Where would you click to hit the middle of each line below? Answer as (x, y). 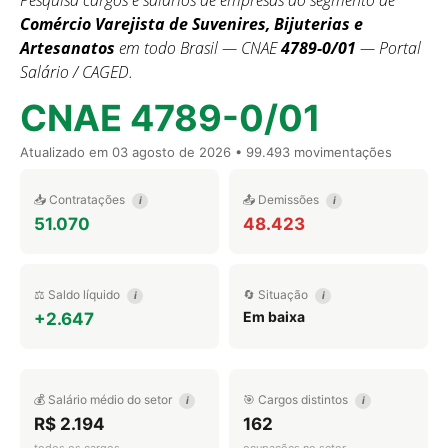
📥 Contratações (81, 199)
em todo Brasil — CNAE (198, 48)
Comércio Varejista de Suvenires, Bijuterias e (191, 24)
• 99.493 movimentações (311, 152)
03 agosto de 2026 (171, 152)
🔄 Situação (277, 294)
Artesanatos (67, 48)
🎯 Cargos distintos (297, 399)
